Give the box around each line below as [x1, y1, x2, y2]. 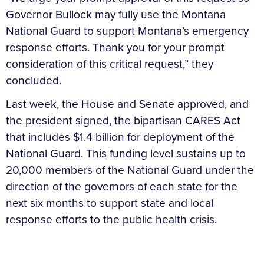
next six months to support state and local [6, 194, 213, 212]
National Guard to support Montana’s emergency [6, 22, 249, 39]
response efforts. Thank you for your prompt [6, 38, 225, 56]
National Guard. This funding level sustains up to [6, 144, 246, 162]
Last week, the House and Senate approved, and [6, 95, 249, 113]
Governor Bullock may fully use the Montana [6, 5, 226, 23]
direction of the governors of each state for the [6, 177, 237, 195]
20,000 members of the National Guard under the [6, 161, 254, 179]
